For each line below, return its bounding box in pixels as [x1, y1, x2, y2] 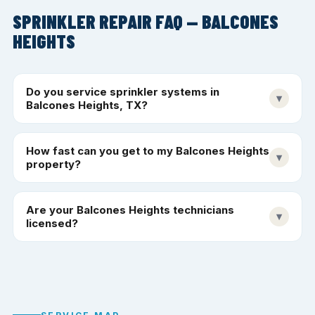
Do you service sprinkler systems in [26, 84, 219, 98]
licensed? [26, 216, 78, 230]
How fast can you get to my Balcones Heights [26, 143, 269, 157]
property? [26, 157, 81, 171]
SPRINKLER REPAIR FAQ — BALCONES [13, 9, 278, 32]
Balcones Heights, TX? [26, 98, 148, 112]
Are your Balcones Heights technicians [26, 202, 234, 217]
